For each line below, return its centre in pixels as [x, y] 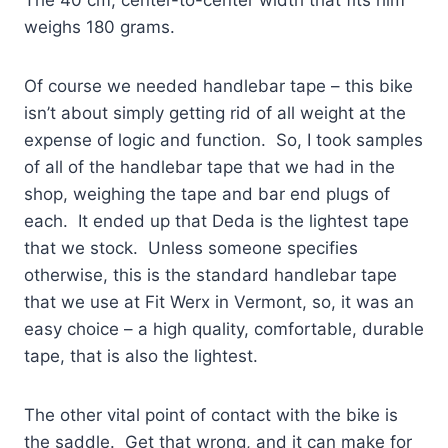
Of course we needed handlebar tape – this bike [218, 85]
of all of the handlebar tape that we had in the [209, 166]
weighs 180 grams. [99, 26]
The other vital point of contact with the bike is [211, 414]
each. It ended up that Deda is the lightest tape [216, 220]
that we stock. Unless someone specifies [191, 247]
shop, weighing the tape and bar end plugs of [207, 193]
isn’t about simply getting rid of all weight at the [215, 112]
